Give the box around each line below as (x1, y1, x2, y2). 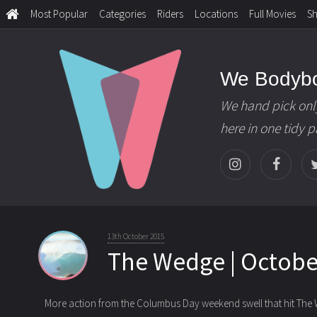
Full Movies (249, 7, 296, 21)
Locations (195, 7, 238, 21)
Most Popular (30, 7, 88, 21)
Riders (157, 7, 183, 21)
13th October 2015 (108, 231, 165, 242)
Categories (99, 7, 146, 21)
